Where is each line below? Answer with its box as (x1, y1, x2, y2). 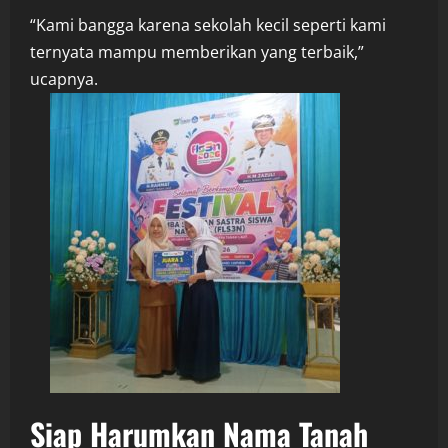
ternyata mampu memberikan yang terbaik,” (30, 40, 364, 63)
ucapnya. (30, 67, 98, 90)
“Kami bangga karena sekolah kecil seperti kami (30, 13, 386, 36)
